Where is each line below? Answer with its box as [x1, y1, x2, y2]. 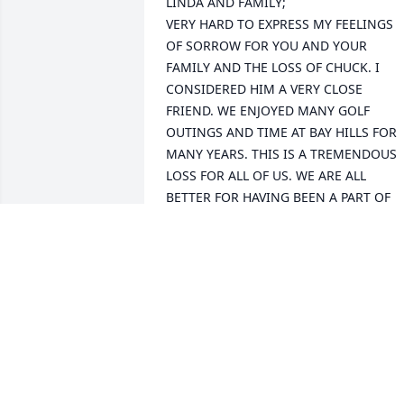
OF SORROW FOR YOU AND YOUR [166, 37, 367, 55]
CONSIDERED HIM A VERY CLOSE [166, 80, 363, 98]
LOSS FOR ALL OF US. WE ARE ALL [166, 167, 366, 185]
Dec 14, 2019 [166, 313, 243, 331]
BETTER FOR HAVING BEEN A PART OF [166, 188, 390, 207]
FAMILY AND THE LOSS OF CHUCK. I [166, 59, 380, 77]
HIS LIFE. [166, 210, 218, 228]
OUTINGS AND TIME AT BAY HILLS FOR [166, 124, 397, 142]
